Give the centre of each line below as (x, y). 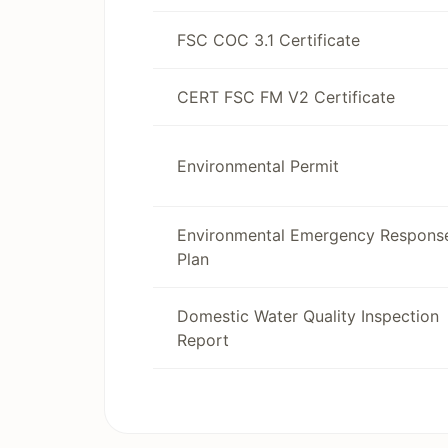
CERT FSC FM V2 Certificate (286, 97)
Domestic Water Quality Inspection (308, 316)
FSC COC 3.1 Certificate (268, 40)
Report (203, 340)
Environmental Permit (258, 166)
